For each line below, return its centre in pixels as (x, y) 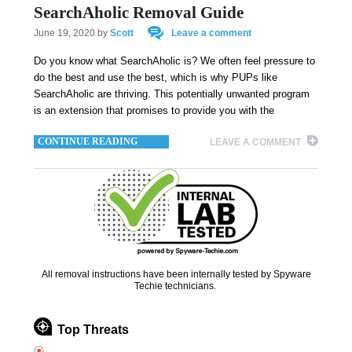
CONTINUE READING (87, 142)
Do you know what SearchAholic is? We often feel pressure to (174, 61)
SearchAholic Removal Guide (138, 13)
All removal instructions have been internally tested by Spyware (176, 275)
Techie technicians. (176, 286)
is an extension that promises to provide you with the (154, 110)
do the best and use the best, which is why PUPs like (155, 77)
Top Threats (93, 329)
